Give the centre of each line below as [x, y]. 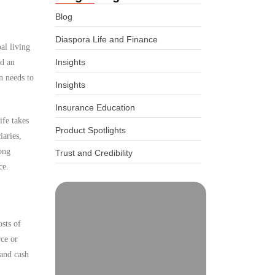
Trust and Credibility [94, 153]
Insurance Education [95, 107]
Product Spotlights [91, 130]
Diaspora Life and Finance [107, 39]
